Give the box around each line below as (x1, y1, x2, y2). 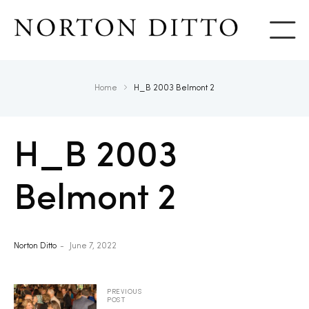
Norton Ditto (14, 242, 57, 251)
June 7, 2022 (70, 242, 117, 251)
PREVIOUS (107, 288, 143, 296)
